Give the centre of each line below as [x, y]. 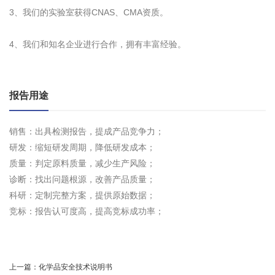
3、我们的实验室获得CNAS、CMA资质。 [89, 13]
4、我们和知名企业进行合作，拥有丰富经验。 [98, 45]
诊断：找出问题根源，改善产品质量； [82, 180]
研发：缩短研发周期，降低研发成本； [82, 148]
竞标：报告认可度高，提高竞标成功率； [87, 211]
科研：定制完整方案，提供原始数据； [82, 196]
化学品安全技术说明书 [76, 267]
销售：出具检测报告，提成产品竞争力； [87, 132]
